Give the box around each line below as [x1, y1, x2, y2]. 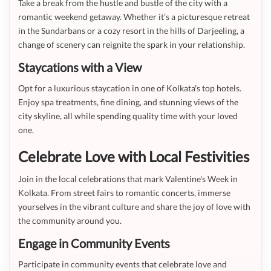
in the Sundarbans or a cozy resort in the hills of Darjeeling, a [18, 25, 244, 36]
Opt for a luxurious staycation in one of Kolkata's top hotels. [18, 83, 241, 93]
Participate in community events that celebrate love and [18, 259, 227, 269]
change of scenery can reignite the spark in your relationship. [18, 39, 245, 50]
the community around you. [18, 215, 122, 226]
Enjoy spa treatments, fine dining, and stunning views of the [18, 97, 238, 107]
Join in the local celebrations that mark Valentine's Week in [18, 174, 238, 184]
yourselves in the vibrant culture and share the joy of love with [18, 201, 250, 212]
